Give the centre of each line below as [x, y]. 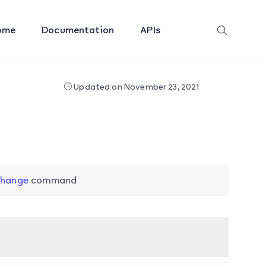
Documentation [79, 30]
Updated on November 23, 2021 [136, 86]
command [53, 180]
